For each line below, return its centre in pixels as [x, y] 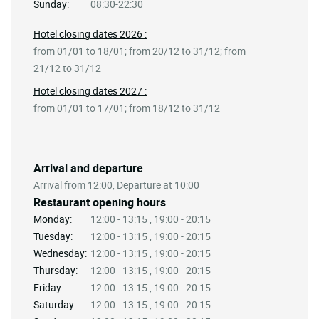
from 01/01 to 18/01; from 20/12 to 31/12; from [140, 51]
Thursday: [56, 270]
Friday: [48, 287]
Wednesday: [60, 253]
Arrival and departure [88, 168]
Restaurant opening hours [100, 202]
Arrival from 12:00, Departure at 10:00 [116, 184]
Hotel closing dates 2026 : [90, 33]
